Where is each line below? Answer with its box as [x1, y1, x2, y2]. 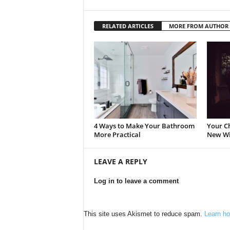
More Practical [93, 130, 141, 140]
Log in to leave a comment [93, 177, 179, 185]
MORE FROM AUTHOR [168, 22, 228, 30]
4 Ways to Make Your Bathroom [93, 121, 195, 131]
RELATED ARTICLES [102, 22, 154, 30]
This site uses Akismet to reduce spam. [83, 210, 204, 218]
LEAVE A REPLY [93, 157, 147, 167]
